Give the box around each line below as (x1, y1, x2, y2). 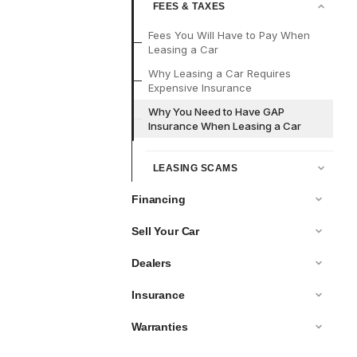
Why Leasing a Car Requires (148, 67, 291, 80)
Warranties (131, 320, 188, 334)
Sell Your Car (131, 225, 200, 238)
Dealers (131, 257, 172, 270)
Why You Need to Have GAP (148, 105, 284, 119)
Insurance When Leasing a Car (148, 120, 301, 133)
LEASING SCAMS (153, 163, 238, 175)
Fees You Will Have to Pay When (148, 29, 310, 42)
